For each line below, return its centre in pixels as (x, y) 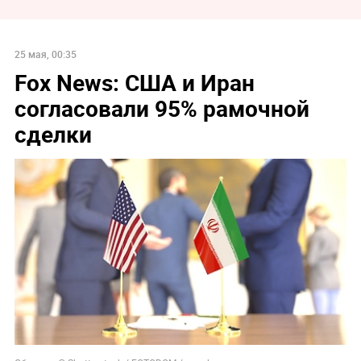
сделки (53, 133)
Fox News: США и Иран (134, 82)
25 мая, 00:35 (45, 54)
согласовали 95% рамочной (162, 108)
